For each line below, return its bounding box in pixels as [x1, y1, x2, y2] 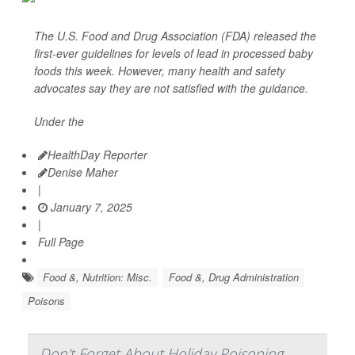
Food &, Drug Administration [169, 269, 299, 285]
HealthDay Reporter [48, 147, 147, 163]
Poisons [28, 293, 65, 309]
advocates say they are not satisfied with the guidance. [34, 80, 308, 97]
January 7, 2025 [48, 199, 132, 216]
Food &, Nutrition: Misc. [43, 269, 152, 285]
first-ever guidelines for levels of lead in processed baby [34, 45, 313, 62]
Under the [34, 113, 84, 130]
